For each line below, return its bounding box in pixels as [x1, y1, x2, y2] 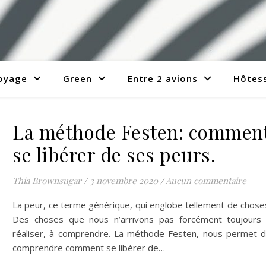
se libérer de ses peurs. [12, 141, 216, 167]
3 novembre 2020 [90, 175, 158, 186]
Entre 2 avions [128, 72, 198, 84]
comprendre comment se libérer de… [12, 242, 165, 254]
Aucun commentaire [166, 175, 246, 186]
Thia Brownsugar [12, 175, 81, 186]
